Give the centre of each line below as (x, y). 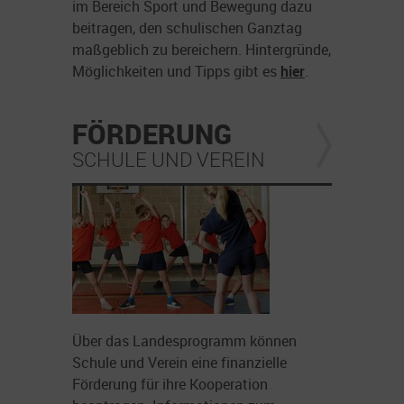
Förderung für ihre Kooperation (170, 385)
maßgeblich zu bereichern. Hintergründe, (202, 49)
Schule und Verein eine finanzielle (179, 363)
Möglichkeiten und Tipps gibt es (176, 71)
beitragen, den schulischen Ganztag (187, 28)
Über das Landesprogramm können (184, 341)
